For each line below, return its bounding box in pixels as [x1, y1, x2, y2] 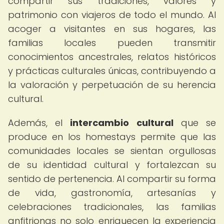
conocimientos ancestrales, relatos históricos [8, 50, 216, 63]
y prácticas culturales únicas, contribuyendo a [8, 64, 216, 77]
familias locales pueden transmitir [8, 36, 216, 49]
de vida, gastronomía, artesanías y [8, 186, 216, 199]
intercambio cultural [70, 116, 173, 129]
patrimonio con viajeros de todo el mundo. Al [8, 8, 216, 21]
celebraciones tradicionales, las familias [8, 200, 216, 213]
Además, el [8, 116, 70, 129]
